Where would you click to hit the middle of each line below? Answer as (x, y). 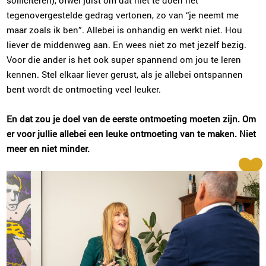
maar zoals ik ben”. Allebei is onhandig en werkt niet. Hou (125, 30)
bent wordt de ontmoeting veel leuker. (84, 89)
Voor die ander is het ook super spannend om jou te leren (124, 60)
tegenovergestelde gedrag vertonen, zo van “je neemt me (123, 15)
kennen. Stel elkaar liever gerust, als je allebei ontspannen (125, 75)
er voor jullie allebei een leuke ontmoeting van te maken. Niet (132, 134)
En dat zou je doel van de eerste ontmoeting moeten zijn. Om (132, 119)
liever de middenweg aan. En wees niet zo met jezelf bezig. (127, 45)
